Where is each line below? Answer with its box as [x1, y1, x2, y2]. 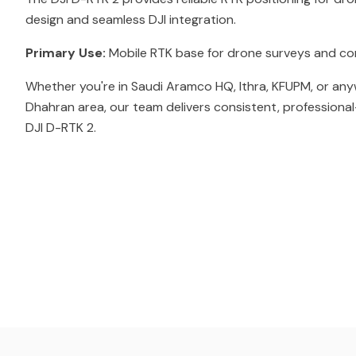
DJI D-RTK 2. [25, 119, 96, 136]
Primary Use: [25, 44, 106, 61]
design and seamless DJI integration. [25, 11, 236, 28]
